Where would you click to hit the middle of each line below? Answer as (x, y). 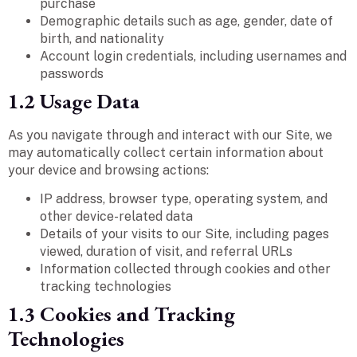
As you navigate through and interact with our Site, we (170, 135)
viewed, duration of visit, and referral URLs (166, 252)
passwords (72, 73)
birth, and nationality (102, 38)
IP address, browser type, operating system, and (184, 199)
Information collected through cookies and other (185, 269)
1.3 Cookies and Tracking (122, 314)
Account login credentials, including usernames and (193, 56)
